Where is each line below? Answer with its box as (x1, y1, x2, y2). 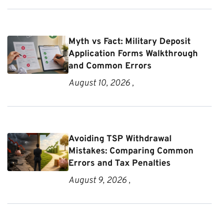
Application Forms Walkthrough (68, 48, 198, 60)
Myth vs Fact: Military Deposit (68, 36, 191, 47)
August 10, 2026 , (68, 77, 134, 89)
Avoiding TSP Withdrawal (68, 133, 172, 145)
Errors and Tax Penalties (68, 157, 171, 169)
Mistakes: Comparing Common (68, 145, 194, 157)
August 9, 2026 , (68, 175, 131, 186)
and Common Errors (68, 60, 152, 72)
